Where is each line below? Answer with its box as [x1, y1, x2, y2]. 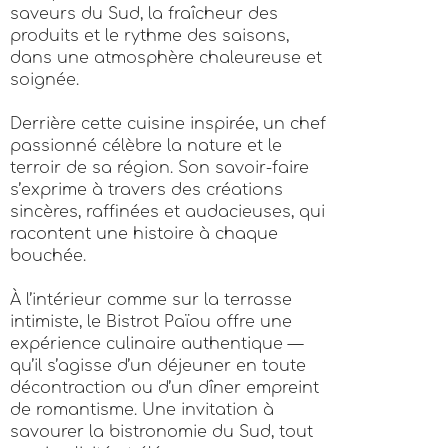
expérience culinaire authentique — [10, 335, 303, 353]
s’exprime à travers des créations [10, 181, 283, 199]
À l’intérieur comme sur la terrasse [10, 291, 292, 309]
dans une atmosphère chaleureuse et [10, 49, 322, 67]
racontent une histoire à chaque [10, 225, 278, 243]
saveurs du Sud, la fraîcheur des [10, 5, 278, 23]
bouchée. [10, 247, 86, 265]
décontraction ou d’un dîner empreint [10, 379, 319, 397]
